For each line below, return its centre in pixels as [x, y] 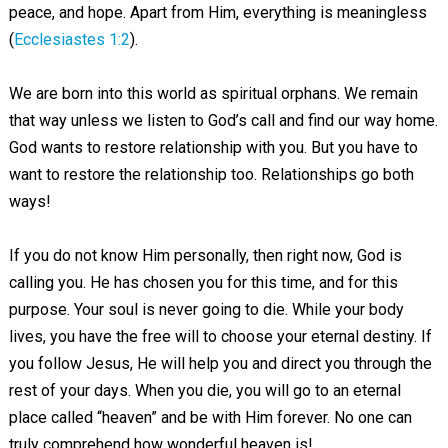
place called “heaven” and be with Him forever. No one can [210, 417]
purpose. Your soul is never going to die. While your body [206, 309]
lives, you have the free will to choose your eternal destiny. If [220, 336]
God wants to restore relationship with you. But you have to [213, 147]
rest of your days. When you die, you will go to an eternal [204, 390]
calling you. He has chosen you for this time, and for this [203, 282]
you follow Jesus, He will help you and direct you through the [220, 363]
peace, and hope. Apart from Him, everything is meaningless [217, 12]
